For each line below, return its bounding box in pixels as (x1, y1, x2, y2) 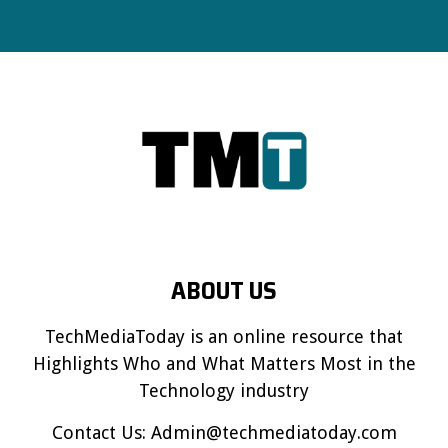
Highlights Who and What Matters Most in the (32, 353, 416, 374)
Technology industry (139, 380, 309, 401)
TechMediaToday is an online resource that (45, 326, 403, 347)
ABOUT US (171, 271, 277, 310)
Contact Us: (51, 422, 151, 443)
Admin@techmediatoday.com (150, 422, 397, 443)
